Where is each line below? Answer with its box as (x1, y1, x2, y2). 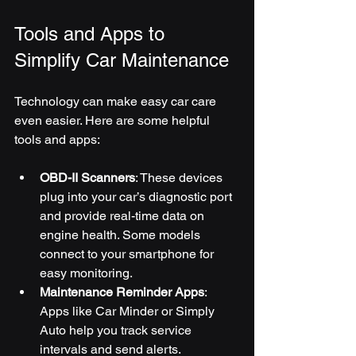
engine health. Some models (40, 226, 203, 242)
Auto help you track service (40, 322, 195, 338)
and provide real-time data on (40, 207, 207, 223)
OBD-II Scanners (40, 169, 135, 185)
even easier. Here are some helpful (14, 112, 213, 128)
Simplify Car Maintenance (14, 48, 229, 71)
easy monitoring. (40, 265, 133, 281)
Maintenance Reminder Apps (40, 284, 204, 300)
